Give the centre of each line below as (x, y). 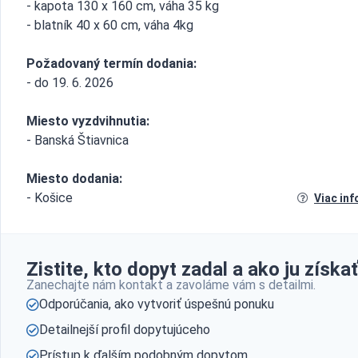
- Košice (50, 198)
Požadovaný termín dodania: (111, 64)
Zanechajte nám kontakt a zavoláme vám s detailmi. (171, 285)
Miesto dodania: (74, 179)
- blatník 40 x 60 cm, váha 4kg (110, 25)
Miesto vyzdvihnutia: (88, 121)
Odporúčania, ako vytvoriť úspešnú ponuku (157, 304)
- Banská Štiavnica (78, 140)
